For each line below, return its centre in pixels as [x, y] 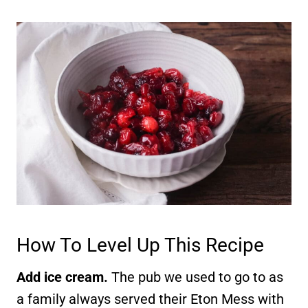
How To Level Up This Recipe [140, 245]
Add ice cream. [62, 277]
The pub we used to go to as [196, 277]
